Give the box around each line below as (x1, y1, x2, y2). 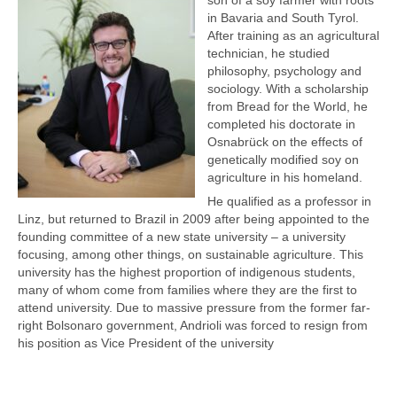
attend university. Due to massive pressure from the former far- (18, 300, 370, 315)
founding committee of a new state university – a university (18, 229, 346, 244)
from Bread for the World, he (207, 98, 368, 113)
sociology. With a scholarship (207, 81, 369, 96)
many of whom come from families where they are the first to (18, 282, 357, 297)
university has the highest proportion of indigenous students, (18, 264, 355, 279)
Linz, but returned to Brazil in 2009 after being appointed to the (18, 211, 370, 226)
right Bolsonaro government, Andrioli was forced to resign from (18, 317, 368, 332)
